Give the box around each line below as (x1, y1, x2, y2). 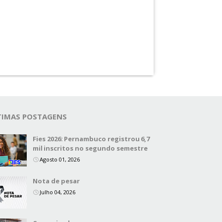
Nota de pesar (33, 176, 80, 185)
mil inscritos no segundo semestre (33, 144, 148, 153)
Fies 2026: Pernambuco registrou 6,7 (33, 134, 150, 143)
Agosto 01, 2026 (40, 156, 80, 163)
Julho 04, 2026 (40, 188, 75, 196)
